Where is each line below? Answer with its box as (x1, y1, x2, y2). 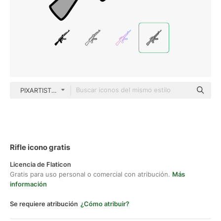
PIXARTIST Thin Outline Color (20, 86, 109, 94)
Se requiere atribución (10, 200, 78, 208)
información (10, 180, 47, 188)
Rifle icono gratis (10, 143, 70, 152)
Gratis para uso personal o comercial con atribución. (10, 170, 172, 178)
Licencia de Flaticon (10, 160, 71, 168)
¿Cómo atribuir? (80, 200, 129, 208)
